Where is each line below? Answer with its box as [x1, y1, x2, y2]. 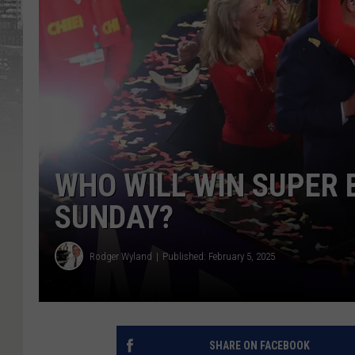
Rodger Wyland [90, 250, 152, 262]
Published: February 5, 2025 [162, 250, 275, 262]
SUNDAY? [55, 199, 174, 237]
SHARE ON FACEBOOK [208, 339, 310, 353]
